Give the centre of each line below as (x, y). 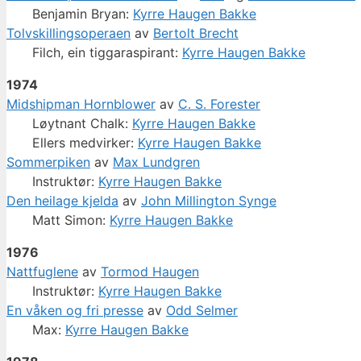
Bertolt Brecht (196, 33)
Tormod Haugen (150, 272)
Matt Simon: (71, 220)
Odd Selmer (202, 311)
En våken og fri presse (75, 311)
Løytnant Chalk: (82, 124)
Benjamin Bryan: (83, 14)
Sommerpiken (48, 162)
